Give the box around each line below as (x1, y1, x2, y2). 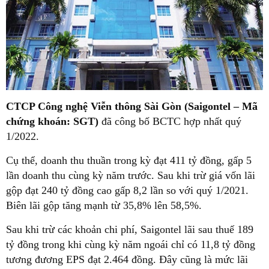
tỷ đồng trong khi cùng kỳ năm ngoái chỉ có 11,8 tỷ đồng (6, 238, 255, 250)
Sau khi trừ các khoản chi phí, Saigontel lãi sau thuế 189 (6, 223, 253, 235)
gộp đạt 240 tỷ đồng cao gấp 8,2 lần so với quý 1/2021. (6, 184, 249, 196)
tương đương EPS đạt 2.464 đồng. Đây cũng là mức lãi (6, 253, 248, 265)
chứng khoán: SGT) (6, 115, 98, 127)
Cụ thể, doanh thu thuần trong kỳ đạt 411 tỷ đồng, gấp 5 (6, 154, 252, 166)
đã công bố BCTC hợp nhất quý (98, 115, 241, 127)
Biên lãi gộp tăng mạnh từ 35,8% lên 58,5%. (6, 199, 202, 211)
